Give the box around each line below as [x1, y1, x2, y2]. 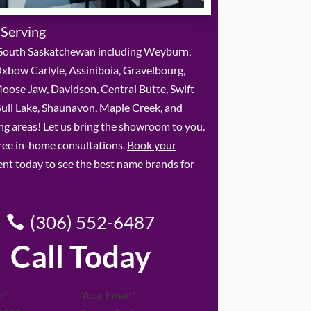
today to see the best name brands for [12, 157, 194, 171]
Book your [126, 138, 176, 152]
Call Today [10, 237, 151, 274]
